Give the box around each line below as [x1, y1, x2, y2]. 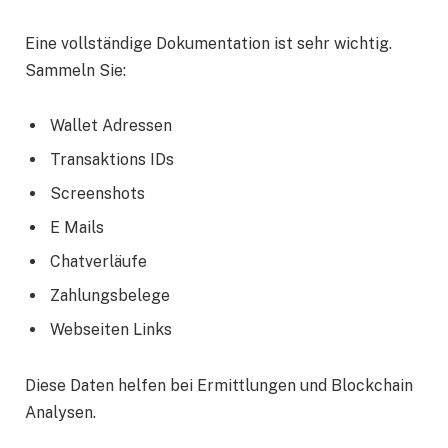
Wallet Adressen [50, 116, 172, 136]
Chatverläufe [50, 252, 147, 272]
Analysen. [25, 402, 96, 422]
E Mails [50, 218, 104, 238]
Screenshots [50, 184, 145, 204]
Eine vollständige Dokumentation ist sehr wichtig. [25, 33, 392, 53]
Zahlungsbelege [50, 286, 170, 306]
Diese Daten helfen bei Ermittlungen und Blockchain [25, 375, 413, 395]
